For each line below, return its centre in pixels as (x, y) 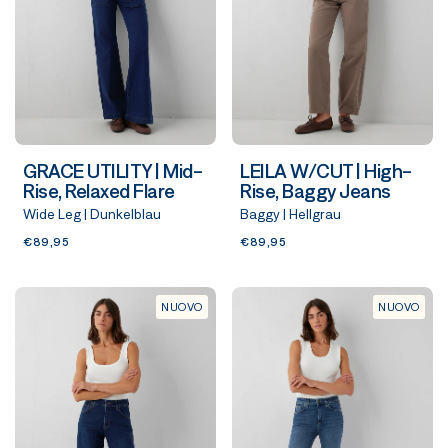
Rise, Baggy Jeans (315, 191)
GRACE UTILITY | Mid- (112, 171)
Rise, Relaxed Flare (99, 191)
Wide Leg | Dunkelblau (92, 214)
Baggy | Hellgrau (290, 214)
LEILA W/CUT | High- (326, 171)
